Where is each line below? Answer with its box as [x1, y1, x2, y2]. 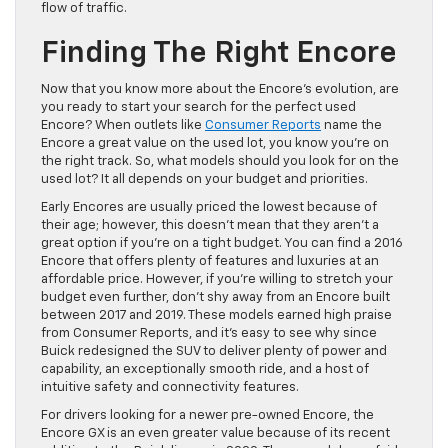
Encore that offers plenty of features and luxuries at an [41, 254, 379, 268]
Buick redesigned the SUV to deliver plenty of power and [41, 344, 387, 358]
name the [321, 118, 382, 132]
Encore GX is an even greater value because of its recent [41, 426, 390, 440]
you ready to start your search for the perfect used [41, 100, 356, 114]
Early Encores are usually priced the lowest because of [41, 200, 377, 214]
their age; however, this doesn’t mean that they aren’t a [41, 218, 379, 232]
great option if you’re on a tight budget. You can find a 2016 [41, 236, 403, 250]
